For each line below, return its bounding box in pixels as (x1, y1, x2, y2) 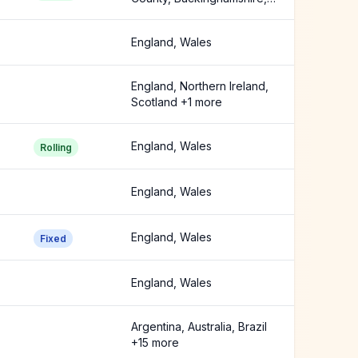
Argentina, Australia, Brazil (131, 320, 267, 333)
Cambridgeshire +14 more (131, 7, 267, 21)
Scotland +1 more (131, 95, 222, 109)
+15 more (131, 336, 179, 349)
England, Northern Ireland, (131, 79, 268, 93)
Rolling (40, 141, 72, 153)
